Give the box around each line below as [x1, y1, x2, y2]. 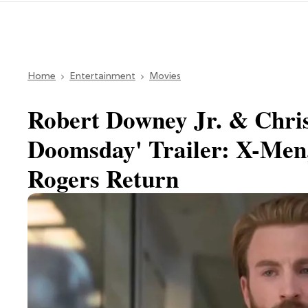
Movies [149, 71, 181, 82]
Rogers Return [27, 160, 179, 196]
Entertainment [69, 71, 135, 82]
